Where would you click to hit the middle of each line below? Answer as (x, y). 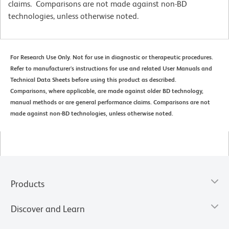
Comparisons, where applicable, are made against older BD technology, (107, 91)
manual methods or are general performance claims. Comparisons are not (110, 102)
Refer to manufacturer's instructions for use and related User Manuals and (111, 68)
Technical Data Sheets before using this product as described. (93, 79)
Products (28, 184)
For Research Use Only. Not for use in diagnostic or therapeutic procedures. (112, 57)
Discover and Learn (48, 209)
